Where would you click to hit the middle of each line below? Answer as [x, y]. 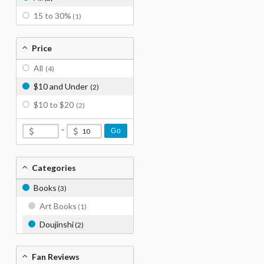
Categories [54, 168]
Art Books [58, 206]
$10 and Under [61, 86]
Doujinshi [57, 224]
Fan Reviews [56, 257]
